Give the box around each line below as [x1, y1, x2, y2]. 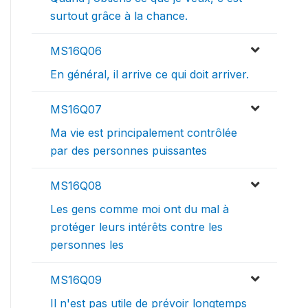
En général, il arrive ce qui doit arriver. [50, 67, 249, 82]
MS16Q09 [50, 273, 102, 287]
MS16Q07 [50, 102, 102, 117]
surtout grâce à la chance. [50, 9, 188, 23]
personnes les [50, 238, 124, 252]
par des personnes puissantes [50, 144, 207, 158]
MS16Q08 [50, 179, 102, 193]
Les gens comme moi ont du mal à [50, 202, 229, 217]
